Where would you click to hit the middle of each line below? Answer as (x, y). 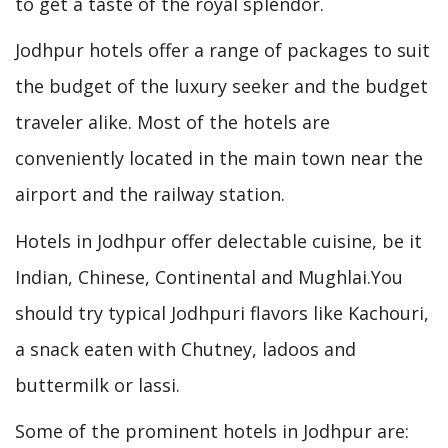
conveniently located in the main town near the (219, 158)
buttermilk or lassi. (97, 384)
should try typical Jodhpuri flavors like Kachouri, (222, 312)
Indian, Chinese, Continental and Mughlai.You (209, 276)
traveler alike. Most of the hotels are (172, 122)
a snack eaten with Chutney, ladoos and (185, 348)
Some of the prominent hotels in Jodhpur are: (212, 431)
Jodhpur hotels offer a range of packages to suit (222, 50)
